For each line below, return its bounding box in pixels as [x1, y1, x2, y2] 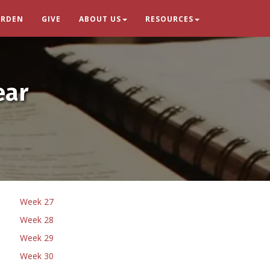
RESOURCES [145, 14, 193, 24]
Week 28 [20, 214, 54, 225]
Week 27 [20, 196, 54, 207]
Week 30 [20, 250, 54, 262]
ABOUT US [79, 14, 121, 24]
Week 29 [20, 232, 54, 243]
